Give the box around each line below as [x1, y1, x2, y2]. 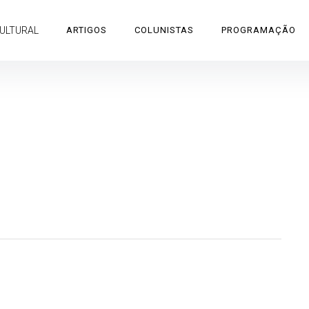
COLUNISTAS [134, 25, 194, 35]
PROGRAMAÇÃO [221, 25, 296, 35]
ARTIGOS [66, 25, 107, 35]
